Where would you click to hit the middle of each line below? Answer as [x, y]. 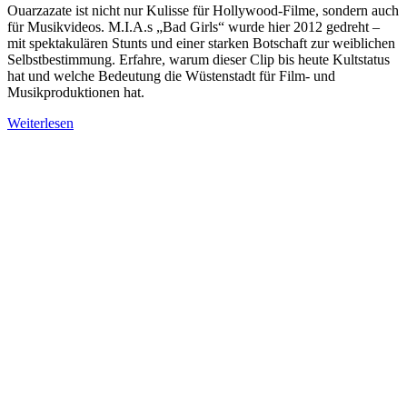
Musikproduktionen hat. [76, 93]
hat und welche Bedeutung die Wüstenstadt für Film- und [171, 76]
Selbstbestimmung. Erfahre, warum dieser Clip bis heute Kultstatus [199, 60]
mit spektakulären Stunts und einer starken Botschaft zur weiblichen [201, 44]
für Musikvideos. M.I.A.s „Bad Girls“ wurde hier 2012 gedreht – [194, 27]
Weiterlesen [40, 124]
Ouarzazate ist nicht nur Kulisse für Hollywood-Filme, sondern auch [203, 11]
